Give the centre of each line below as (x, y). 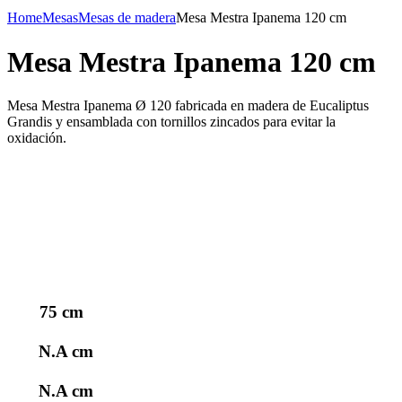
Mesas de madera (127, 18)
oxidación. (37, 138)
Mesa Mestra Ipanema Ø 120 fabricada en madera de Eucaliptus (188, 106)
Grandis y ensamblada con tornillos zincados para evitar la (171, 122)
